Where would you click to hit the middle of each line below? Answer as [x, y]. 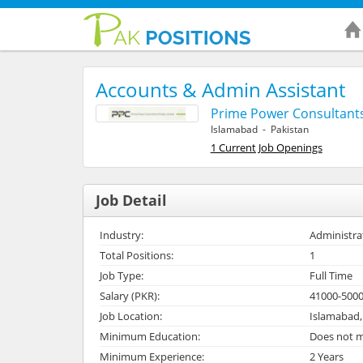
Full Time [331, 275]
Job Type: [122, 275]
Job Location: [131, 316]
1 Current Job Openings [266, 147]
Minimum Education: [150, 336]
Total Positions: [137, 255]
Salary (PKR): [130, 295]
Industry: [122, 235]
